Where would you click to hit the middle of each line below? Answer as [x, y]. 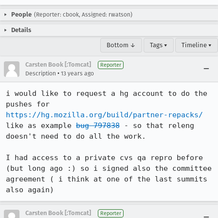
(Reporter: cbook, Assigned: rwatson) [83, 15]
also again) [30, 190]
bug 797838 [98, 126]
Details [21, 30]
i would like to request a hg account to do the [107, 93]
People [21, 14]
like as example [41, 126]
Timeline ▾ [197, 45]
